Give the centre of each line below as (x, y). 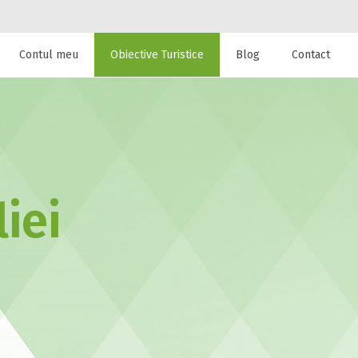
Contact (311, 55)
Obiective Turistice (157, 55)
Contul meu (49, 55)
